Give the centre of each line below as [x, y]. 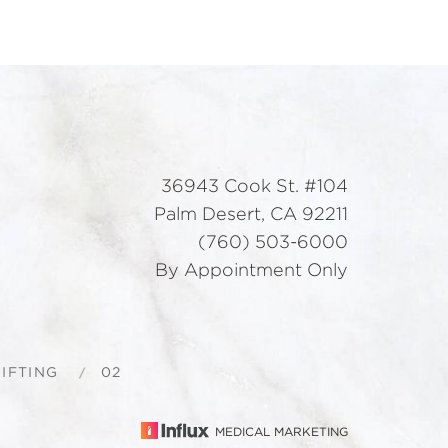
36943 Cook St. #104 [254, 187]
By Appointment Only [251, 271]
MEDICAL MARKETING [281, 432]
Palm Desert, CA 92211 [251, 215]
